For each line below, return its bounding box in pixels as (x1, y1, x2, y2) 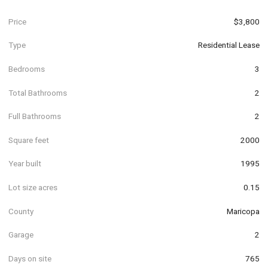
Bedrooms (8, 63, 45, 74)
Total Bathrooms (8, 87, 67, 98)
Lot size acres (8, 182, 57, 192)
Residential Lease (198, 40, 260, 50)
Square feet (8, 135, 49, 145)
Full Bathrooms (8, 111, 61, 121)
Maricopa (227, 206, 260, 216)
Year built (8, 159, 41, 169)
